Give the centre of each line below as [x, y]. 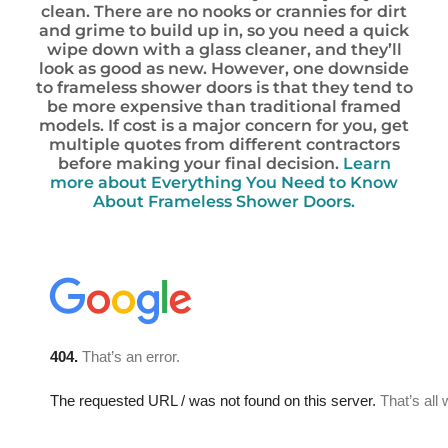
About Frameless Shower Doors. [224, 201]
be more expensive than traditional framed [224, 106]
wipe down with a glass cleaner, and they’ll [224, 49]
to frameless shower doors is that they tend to [224, 87]
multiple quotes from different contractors [224, 144]
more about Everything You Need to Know [224, 182]
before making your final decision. [200, 163]
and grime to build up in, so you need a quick [224, 30]
